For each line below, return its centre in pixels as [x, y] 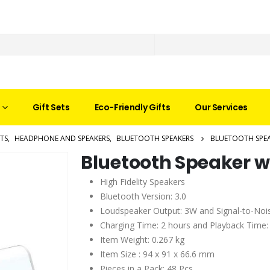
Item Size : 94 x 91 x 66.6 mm [157, 254]
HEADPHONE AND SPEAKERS [62, 138]
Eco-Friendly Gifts [132, 107]
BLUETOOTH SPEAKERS [155, 138]
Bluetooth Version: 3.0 [143, 196]
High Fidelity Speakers [143, 181]
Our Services [221, 107]
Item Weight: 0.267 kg [142, 239]
